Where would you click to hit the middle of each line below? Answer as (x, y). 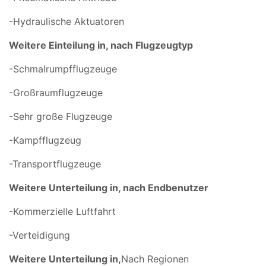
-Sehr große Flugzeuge (61, 116)
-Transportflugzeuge (55, 164)
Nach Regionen (155, 259)
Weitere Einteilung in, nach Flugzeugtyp (101, 45)
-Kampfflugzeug (45, 140)
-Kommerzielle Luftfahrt (62, 211)
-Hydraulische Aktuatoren (66, 21)
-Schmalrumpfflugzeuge (63, 69)
